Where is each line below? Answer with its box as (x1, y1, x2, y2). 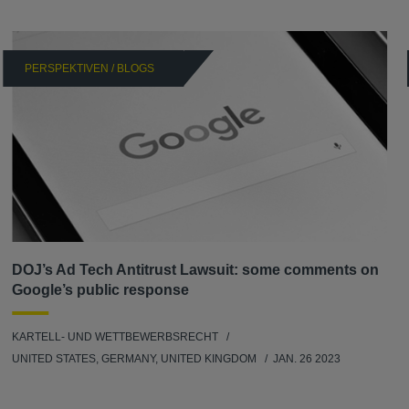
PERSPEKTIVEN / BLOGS (25, 62, 155, 76)
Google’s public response (12, 282, 190, 299)
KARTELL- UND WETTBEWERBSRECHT (12, 330, 219, 344)
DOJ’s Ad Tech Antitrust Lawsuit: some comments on (12, 262, 380, 278)
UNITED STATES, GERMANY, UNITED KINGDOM (12, 352, 260, 366)
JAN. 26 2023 (273, 352, 341, 366)
